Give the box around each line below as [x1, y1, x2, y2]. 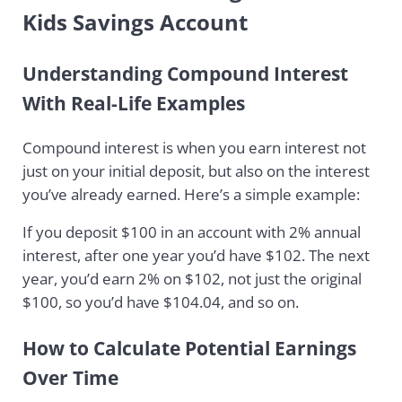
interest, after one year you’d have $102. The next [22, 244, 370, 266]
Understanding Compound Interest [22, 59, 348, 86]
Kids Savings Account [22, 7, 248, 37]
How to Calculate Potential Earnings [22, 334, 356, 361]
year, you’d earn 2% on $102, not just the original [22, 267, 362, 289]
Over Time [22, 363, 118, 390]
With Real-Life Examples [22, 89, 245, 116]
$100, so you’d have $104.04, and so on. [22, 291, 299, 312]
